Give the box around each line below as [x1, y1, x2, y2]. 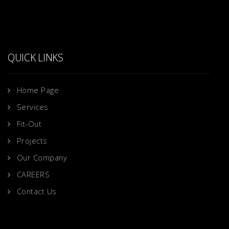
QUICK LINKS [8, 50, 63, 64]
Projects [16, 135, 48, 146]
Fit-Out [16, 118, 41, 129]
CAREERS [16, 169, 50, 179]
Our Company [16, 152, 67, 163]
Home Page [16, 84, 59, 95]
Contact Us [16, 186, 57, 196]
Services [16, 101, 49, 112]
